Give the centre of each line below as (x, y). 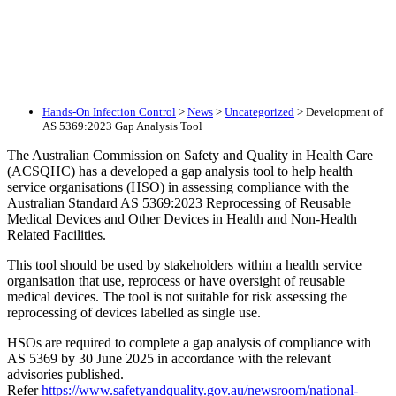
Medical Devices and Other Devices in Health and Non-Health (182, 218)
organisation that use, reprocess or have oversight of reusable (176, 280)
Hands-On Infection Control (109, 111)
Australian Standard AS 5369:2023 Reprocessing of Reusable (179, 202)
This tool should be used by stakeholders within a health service (184, 264)
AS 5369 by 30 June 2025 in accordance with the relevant (169, 358)
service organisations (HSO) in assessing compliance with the (178, 187)
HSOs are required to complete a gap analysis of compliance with (189, 342)
